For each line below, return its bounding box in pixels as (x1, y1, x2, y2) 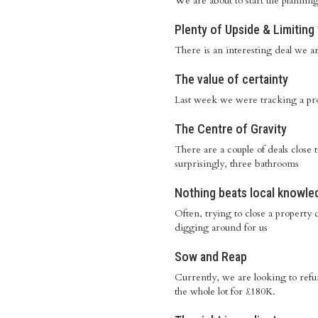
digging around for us (175, 221, 268, 234)
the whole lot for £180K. (175, 285, 281, 298)
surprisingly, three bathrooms (175, 157, 299, 170)
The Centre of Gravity (175, 121, 287, 136)
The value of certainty (175, 72, 288, 87)
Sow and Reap (175, 249, 247, 264)
